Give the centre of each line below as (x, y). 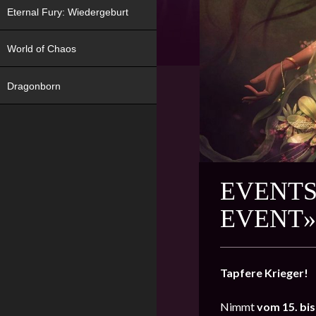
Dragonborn (34, 86)
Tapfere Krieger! (264, 273)
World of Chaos (42, 49)
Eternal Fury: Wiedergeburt (68, 12)
